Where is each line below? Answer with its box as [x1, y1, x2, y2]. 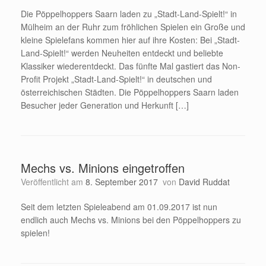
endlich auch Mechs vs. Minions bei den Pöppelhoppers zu [21, 214, 241, 226]
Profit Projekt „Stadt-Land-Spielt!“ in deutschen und [21, 73, 212, 85]
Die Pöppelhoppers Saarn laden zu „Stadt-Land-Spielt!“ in [21, 8, 237, 20]
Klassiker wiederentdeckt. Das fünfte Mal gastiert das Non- [21, 60, 240, 72]
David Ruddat [179, 176, 230, 188]
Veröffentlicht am [26, 176, 85, 188]
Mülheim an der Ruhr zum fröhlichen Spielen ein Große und [21, 21, 245, 33]
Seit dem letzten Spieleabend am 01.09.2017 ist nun [21, 201, 217, 213]
